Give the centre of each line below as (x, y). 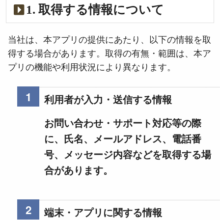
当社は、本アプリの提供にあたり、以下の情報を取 (110, 40)
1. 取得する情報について (95, 9)
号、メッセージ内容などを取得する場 (127, 155)
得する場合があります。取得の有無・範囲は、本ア (110, 54)
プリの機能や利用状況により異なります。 (92, 68)
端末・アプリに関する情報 (103, 213)
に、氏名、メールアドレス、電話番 (123, 139)
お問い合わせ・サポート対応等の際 (123, 124)
